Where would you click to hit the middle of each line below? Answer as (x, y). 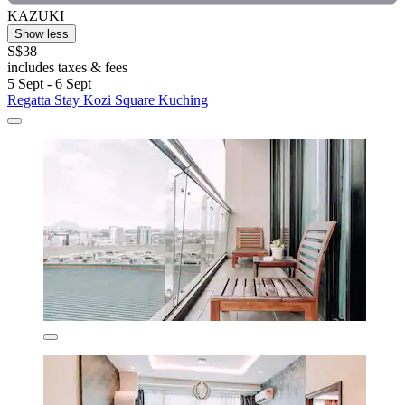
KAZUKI (36, 15)
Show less (42, 33)
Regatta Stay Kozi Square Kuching (108, 99)
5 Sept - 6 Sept (49, 83)
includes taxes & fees (67, 67)
